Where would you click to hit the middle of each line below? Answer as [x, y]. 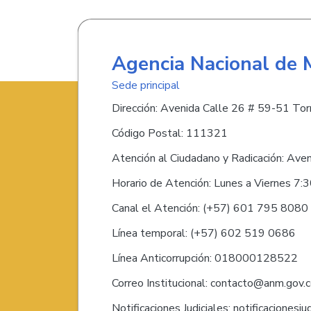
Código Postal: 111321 [169, 133]
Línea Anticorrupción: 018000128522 [204, 258]
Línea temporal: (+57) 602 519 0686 [203, 233]
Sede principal [145, 85]
